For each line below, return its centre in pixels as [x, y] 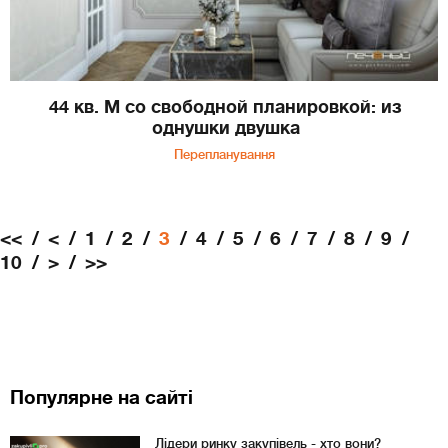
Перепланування [224, 154]
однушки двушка [225, 127]
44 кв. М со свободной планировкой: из [225, 106]
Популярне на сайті [101, 397]
